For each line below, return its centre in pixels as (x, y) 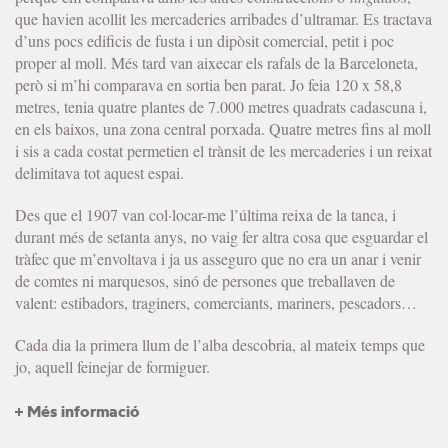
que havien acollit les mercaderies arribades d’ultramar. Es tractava (223, 18)
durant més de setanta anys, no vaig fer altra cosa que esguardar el (221, 236)
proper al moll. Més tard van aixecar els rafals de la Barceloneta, (216, 62)
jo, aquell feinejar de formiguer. (112, 366)
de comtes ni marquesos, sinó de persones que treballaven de (205, 280)
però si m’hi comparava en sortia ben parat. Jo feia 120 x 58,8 (208, 84)
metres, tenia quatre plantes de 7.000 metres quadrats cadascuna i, (221, 106)
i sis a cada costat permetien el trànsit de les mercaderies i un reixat (223, 150)
